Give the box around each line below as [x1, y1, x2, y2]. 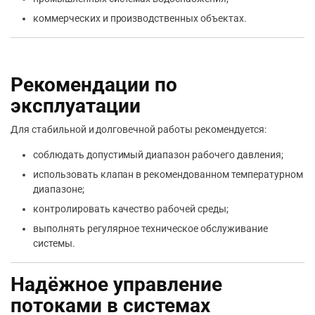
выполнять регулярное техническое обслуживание [33, 223, 268, 235]
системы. [33, 238, 75, 250]
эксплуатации [11, 94, 141, 118]
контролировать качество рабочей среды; [33, 203, 229, 215]
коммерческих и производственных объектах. [33, 13, 247, 25]
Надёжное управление [11, 273, 222, 297]
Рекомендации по [11, 73, 177, 97]
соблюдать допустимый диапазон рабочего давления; [33, 149, 283, 161]
